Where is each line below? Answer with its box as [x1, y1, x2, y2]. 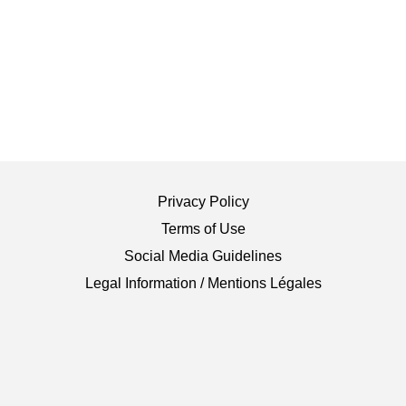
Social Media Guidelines [124, 247, 282, 264]
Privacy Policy [157, 193, 249, 209]
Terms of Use [160, 220, 246, 237]
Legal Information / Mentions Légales [84, 275, 322, 291]
